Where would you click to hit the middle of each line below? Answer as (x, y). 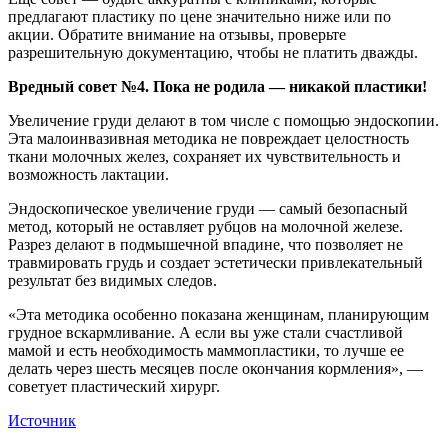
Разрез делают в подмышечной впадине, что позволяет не (205, 244)
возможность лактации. (88, 174)
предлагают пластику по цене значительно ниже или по (199, 16)
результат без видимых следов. (112, 280)
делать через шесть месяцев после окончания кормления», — (215, 368)
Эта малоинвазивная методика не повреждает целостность (208, 138)
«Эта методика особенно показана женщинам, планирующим (218, 314)
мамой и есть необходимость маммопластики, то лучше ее (206, 350)
